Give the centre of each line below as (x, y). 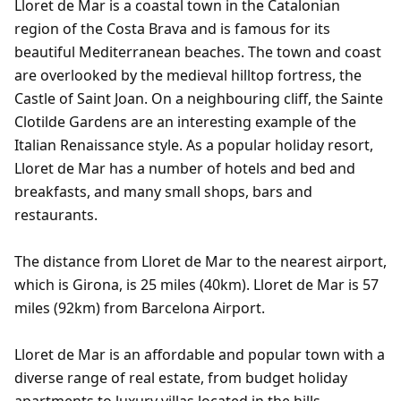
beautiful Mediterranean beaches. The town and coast (198, 52)
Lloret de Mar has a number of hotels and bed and (185, 168)
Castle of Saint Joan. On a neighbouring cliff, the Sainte (199, 98)
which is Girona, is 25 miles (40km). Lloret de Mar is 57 (196, 285)
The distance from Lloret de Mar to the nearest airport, (200, 261)
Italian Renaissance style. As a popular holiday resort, (194, 145)
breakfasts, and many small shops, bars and (163, 192)
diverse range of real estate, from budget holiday (181, 378)
